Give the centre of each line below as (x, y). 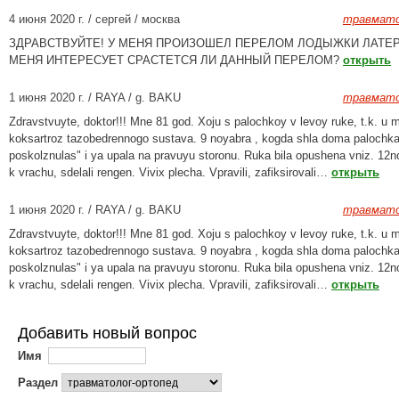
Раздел (38, 383)
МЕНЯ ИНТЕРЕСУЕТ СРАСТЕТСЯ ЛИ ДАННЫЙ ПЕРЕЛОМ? (176, 60)
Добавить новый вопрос (107, 333)
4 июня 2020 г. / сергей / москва (94, 19)
